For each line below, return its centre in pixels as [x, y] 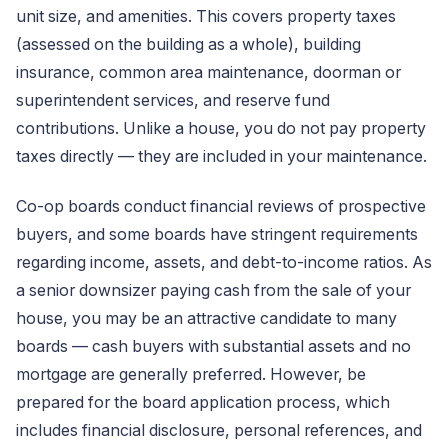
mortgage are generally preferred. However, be [191, 374]
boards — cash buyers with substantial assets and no [213, 346]
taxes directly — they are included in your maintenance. [221, 156]
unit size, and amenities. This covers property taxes [206, 16]
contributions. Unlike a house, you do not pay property [221, 128]
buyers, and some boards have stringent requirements [217, 234]
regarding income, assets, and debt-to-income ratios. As [224, 262]
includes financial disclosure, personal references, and [219, 430]
